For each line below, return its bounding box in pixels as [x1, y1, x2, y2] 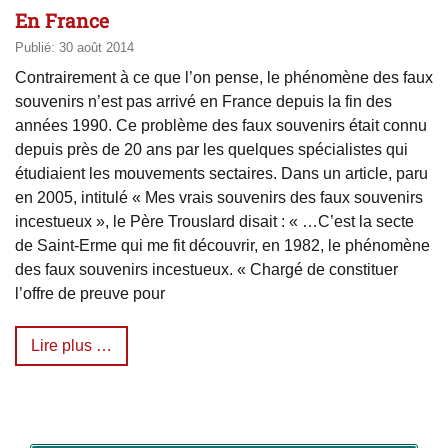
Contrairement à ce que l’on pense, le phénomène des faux [15, 69, 433, 87]
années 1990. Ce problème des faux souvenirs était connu [15, 117, 427, 135]
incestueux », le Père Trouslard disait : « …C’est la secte [15, 213, 414, 231]
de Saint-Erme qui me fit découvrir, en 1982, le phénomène [15, 237, 430, 255]
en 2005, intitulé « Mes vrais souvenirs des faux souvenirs [15, 189, 423, 207]
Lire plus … [31, 337, 112, 355]
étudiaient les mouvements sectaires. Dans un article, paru [15, 165, 428, 183]
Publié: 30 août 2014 [15, 40, 134, 56]
